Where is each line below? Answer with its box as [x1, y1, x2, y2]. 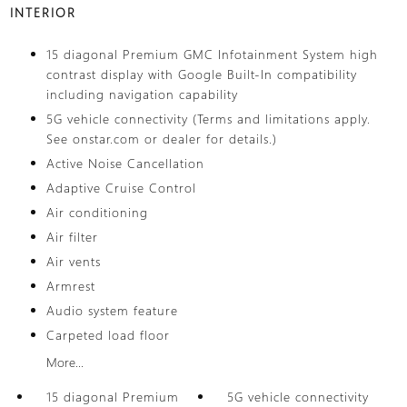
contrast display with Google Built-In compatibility [45, 65, 357, 83]
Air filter [45, 228, 98, 245]
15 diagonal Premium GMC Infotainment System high [45, 45, 378, 63]
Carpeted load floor [45, 326, 170, 343]
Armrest [45, 277, 95, 294]
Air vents [45, 253, 101, 270]
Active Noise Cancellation [45, 154, 204, 172]
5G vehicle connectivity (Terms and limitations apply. [45, 110, 371, 127]
